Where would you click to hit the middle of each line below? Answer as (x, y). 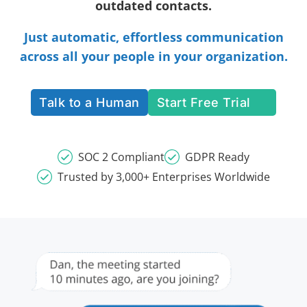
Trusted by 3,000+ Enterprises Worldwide (164, 177)
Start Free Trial (204, 102)
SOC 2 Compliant (121, 157)
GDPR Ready (217, 157)
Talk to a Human (89, 102)
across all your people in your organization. (153, 56)
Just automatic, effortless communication (153, 37)
